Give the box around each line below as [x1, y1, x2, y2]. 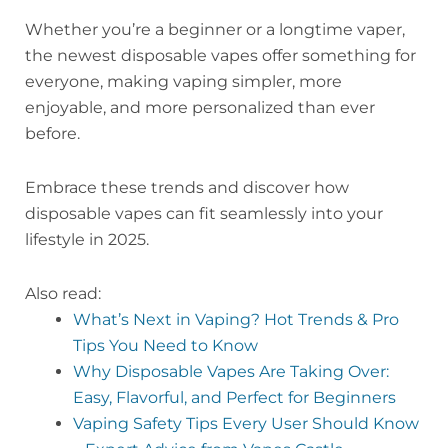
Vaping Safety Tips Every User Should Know [73, 414, 419, 434]
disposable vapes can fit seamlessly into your [25, 204, 383, 224]
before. [25, 124, 80, 144]
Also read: [25, 284, 101, 304]
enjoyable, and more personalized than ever [25, 98, 375, 118]
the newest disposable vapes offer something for [25, 46, 416, 66]
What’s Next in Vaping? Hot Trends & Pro [73, 310, 399, 330]
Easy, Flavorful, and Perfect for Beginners [73, 388, 396, 408]
